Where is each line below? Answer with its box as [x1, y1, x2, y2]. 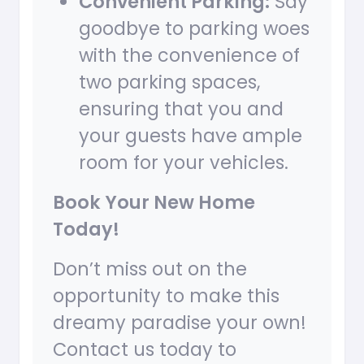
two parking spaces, [79, 69, 260, 96]
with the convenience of [79, 42, 300, 69]
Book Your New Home [53, 189, 255, 216]
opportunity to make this [53, 283, 279, 310]
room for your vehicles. [79, 149, 288, 176]
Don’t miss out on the [53, 256, 247, 283]
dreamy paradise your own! [53, 310, 306, 336]
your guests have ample [79, 123, 302, 149]
